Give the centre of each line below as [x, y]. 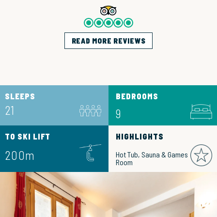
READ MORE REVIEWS [108, 40]
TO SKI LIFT [28, 137]
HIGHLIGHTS [140, 137]
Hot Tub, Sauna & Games [152, 155]
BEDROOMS [137, 96]
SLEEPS [20, 96]
